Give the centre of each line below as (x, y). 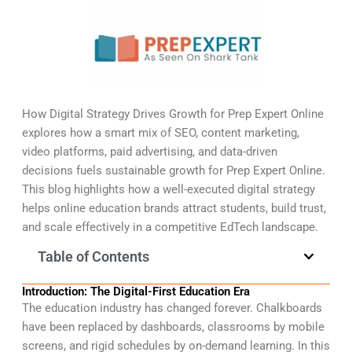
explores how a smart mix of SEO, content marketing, (160, 133)
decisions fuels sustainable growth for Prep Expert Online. (173, 171)
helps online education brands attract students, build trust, (174, 209)
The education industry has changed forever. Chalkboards (172, 308)
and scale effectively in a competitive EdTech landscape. (170, 227)
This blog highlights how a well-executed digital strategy (168, 190)
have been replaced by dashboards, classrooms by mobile (173, 326)
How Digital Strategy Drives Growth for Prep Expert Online (172, 114)
